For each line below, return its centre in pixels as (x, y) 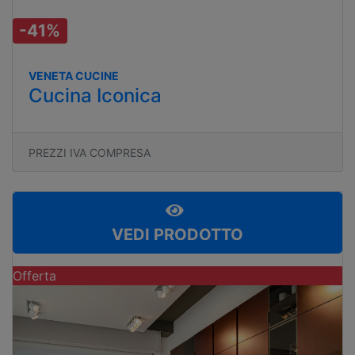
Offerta (34, 275)
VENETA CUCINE (74, 75)
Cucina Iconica (95, 95)
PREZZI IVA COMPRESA (90, 152)
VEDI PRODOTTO (177, 234)
